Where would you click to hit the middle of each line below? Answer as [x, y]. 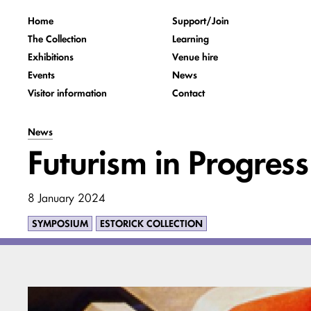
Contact [188, 93]
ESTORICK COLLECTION [151, 224]
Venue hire [195, 57]
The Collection [57, 39]
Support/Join [201, 21]
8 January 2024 [67, 198]
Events [41, 75]
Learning [191, 39]
